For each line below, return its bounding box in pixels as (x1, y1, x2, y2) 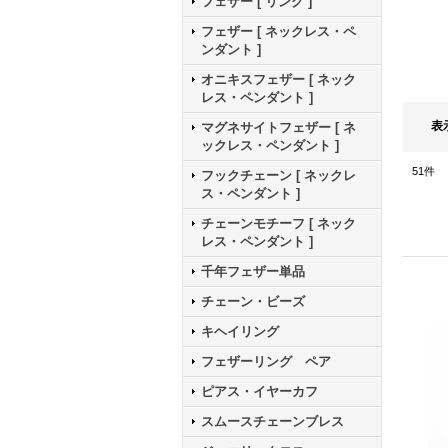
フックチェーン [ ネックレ (201, 168, 356, 183)
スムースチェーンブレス (201, 414, 344, 429)
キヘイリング (201, 324, 279, 339)
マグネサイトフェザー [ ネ (201, 120, 356, 135)
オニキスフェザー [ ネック (201, 72, 356, 87)
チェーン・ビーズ (201, 294, 305, 309)
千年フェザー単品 (201, 264, 305, 279)
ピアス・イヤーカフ (201, 384, 318, 399)
